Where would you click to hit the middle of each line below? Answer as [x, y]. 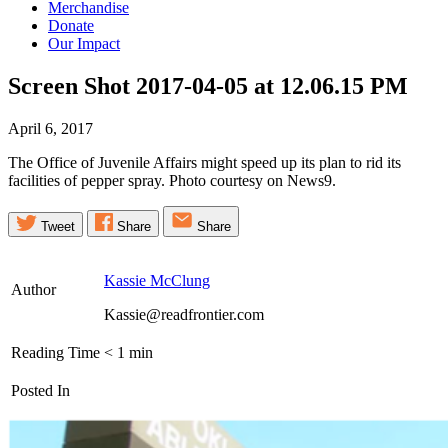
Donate [71, 26]
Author [33, 289]
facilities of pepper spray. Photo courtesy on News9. [172, 180]
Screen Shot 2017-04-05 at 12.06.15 [189, 86]
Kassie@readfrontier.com [184, 314]
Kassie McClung [157, 280]
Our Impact [84, 44]
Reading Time [55, 352]
